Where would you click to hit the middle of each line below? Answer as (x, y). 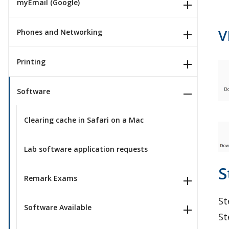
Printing (31, 61)
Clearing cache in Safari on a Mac (84, 120)
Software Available (58, 207)
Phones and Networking (60, 32)
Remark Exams (50, 178)
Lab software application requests (86, 149)
